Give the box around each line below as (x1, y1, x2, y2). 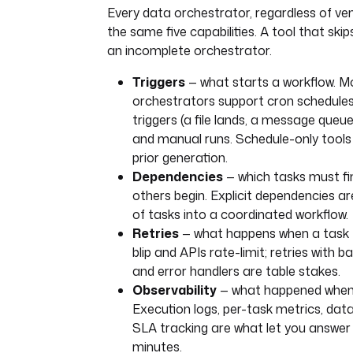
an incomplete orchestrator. (107, 42, 272, 59)
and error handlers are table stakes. (132, 262, 340, 280)
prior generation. (132, 149, 228, 166)
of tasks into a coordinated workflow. (132, 206, 348, 223)
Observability (132, 281, 217, 299)
